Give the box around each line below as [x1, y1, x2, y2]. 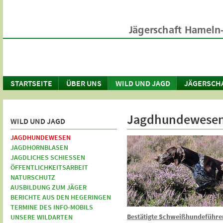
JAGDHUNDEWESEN [10, 133, 71, 142]
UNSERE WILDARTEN [10, 213, 73, 222]
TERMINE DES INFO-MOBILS [10, 203, 93, 212]
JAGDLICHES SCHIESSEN [10, 153, 81, 162]
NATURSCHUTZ [10, 173, 55, 182]
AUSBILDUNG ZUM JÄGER [10, 183, 87, 192]
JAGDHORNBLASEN [10, 143, 68, 152]
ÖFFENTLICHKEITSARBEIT [10, 163, 88, 172]
